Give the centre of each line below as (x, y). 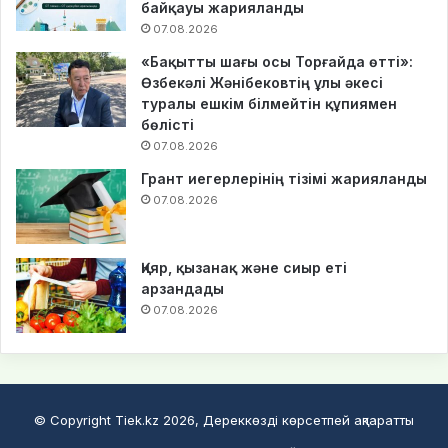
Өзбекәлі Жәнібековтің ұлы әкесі (262, 82)
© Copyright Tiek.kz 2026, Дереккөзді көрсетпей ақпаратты (224, 419)
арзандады (182, 288)
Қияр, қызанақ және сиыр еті (244, 267)
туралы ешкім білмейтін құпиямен (269, 103)
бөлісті (167, 124)
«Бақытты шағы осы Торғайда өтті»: (277, 61)
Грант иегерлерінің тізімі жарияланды (284, 178)
